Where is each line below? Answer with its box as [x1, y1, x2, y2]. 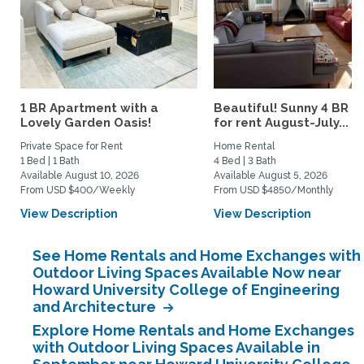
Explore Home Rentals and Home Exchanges [32, 322, 354, 339]
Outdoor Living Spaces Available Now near [32, 264, 341, 281]
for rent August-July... [214, 115, 349, 130]
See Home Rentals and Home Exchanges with [32, 247, 361, 264]
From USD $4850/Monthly [214, 184, 334, 196]
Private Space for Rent [20, 141, 123, 152]
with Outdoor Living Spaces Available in [32, 339, 320, 356]
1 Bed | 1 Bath [20, 155, 80, 167]
